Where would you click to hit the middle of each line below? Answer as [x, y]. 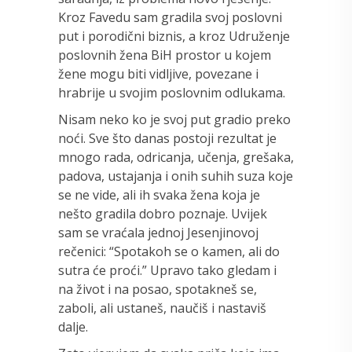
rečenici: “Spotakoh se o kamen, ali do [169, 251]
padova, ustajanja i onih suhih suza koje [176, 176]
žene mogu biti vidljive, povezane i [158, 73]
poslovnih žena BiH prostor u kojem [165, 55]
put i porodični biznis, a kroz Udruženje [174, 36]
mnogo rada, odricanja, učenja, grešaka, [176, 157]
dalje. [73, 326]
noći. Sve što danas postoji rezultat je [167, 138]
